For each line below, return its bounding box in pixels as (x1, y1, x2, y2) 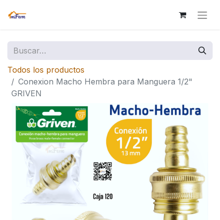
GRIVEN (11, 88, 42, 98)
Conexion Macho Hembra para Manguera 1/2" (18, 76, 192, 86)
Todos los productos (7, 64, 84, 75)
